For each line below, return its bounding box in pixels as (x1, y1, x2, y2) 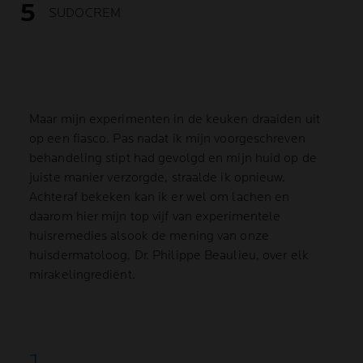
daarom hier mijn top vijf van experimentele (29, 209, 281, 224)
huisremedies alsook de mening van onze (29, 228, 269, 244)
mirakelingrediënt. (29, 267, 135, 283)
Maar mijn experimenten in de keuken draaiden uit (29, 112, 320, 127)
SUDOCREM (49, 5, 121, 21)
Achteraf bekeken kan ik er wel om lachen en (29, 190, 290, 205)
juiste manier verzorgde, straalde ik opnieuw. (29, 170, 286, 186)
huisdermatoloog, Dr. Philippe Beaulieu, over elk (29, 248, 309, 263)
